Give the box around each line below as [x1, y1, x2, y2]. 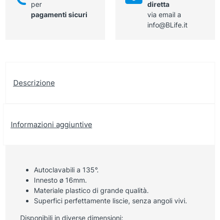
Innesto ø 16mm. [33, 175, 87, 184]
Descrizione [13, 78, 55, 87]
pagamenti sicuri [30, 10, 87, 19]
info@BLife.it [147, 20, 188, 29]
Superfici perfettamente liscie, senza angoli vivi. [33, 196, 187, 205]
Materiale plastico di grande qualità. [33, 186, 149, 194]
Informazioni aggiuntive [10, 119, 92, 129]
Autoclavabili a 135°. [33, 165, 99, 174]
